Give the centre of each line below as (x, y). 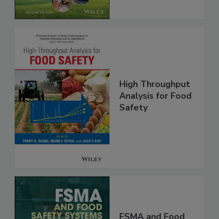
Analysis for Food (155, 116)
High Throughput (155, 104)
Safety (133, 128)
